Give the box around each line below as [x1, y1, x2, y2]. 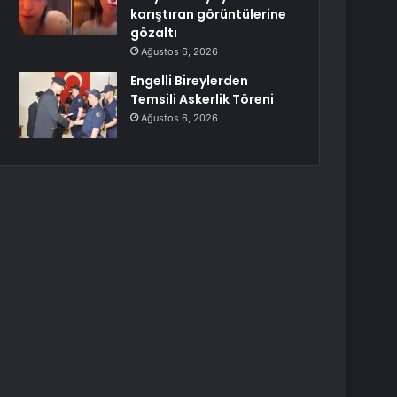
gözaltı [130, 24, 178, 42]
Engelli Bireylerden [130, 72, 249, 90]
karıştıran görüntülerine [130, 5, 287, 23]
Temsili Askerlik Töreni [130, 90, 275, 108]
